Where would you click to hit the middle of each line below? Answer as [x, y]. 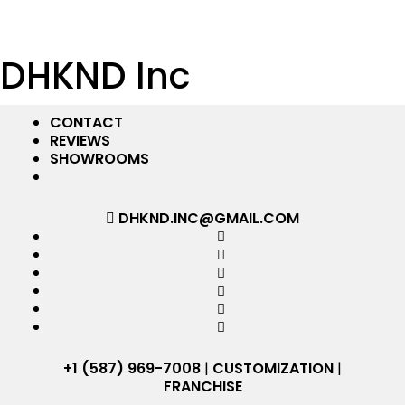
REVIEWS [80, 141]
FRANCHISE [202, 386]
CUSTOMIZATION [273, 368]
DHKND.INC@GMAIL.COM [207, 218]
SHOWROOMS [99, 159]
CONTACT [86, 122]
